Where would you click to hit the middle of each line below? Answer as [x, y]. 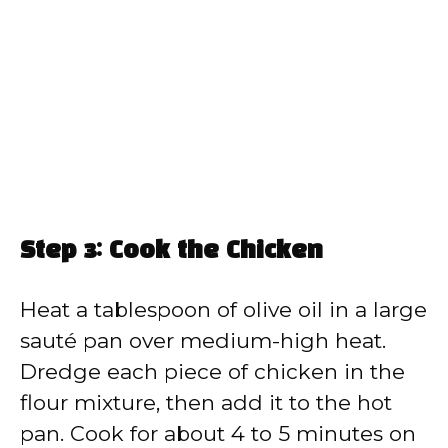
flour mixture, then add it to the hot [206, 403]
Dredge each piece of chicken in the [212, 372]
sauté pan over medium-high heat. [203, 341]
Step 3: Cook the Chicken [171, 252]
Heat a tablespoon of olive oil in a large [223, 310]
